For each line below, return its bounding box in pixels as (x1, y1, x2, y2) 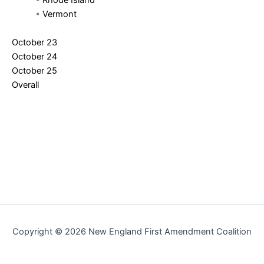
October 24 (12, 51, 57, 62)
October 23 (12, 37, 57, 48)
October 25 (12, 65, 57, 76)
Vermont (42, 9, 77, 20)
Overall (12, 79, 39, 90)
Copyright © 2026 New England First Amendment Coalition (12, 226, 252, 237)
